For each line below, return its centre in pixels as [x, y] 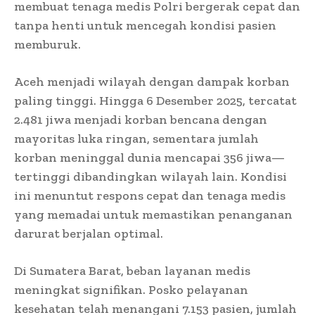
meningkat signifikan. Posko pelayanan [131, 290]
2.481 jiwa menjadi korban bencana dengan [141, 120]
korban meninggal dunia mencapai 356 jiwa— [149, 158]
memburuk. [47, 45]
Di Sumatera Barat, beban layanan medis [132, 271]
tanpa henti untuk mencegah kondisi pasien [145, 26]
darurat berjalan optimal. [89, 234]
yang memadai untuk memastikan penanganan [153, 215]
